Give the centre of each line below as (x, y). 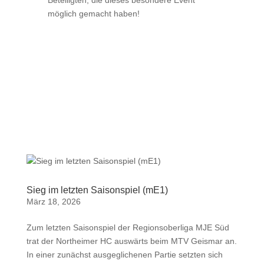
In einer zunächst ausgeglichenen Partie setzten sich (124, 255)
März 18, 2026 (53, 202)
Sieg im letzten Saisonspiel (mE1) (97, 190)
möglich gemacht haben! (93, 14)
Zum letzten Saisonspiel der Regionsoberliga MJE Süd (128, 227)
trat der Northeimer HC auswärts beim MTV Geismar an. (131, 241)
